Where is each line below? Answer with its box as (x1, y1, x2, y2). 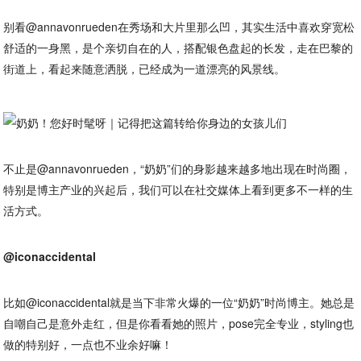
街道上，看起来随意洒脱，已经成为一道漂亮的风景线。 (3, 60, 286, 77)
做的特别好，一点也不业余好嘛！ (3, 336, 173, 352)
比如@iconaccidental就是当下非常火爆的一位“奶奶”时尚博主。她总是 (3, 294, 355, 310)
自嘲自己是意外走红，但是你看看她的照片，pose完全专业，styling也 (3, 315, 355, 331)
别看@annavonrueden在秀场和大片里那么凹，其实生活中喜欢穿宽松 (3, 19, 355, 35)
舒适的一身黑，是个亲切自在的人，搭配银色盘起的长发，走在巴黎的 (3, 39, 354, 56)
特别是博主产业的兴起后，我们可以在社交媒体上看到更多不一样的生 (3, 181, 354, 197)
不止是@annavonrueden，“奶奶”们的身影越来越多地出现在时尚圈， (3, 160, 352, 176)
